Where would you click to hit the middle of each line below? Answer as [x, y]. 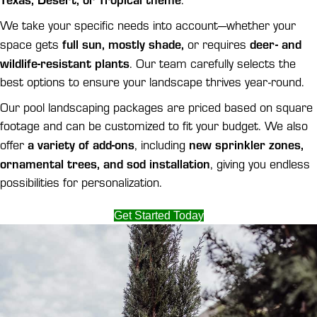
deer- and [276, 44]
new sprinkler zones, [246, 144]
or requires [217, 44]
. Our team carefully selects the [213, 63]
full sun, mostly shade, [123, 44]
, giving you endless [260, 163]
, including [162, 144]
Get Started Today [158, 215]
